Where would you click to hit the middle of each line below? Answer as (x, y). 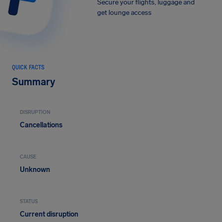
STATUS (29, 202)
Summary (33, 82)
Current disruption (49, 214)
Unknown (35, 170)
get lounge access (124, 13)
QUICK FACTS (28, 67)
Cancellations (41, 125)
